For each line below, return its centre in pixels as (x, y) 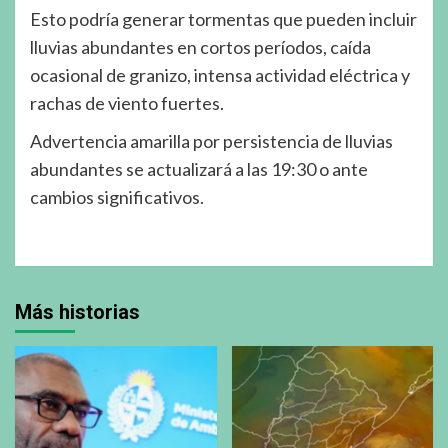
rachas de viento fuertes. (127, 102)
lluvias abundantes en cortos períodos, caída (200, 46)
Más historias (77, 311)
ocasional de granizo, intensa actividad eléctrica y (220, 74)
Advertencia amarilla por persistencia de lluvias (211, 140)
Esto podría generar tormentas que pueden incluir (223, 18)
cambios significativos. (117, 196)
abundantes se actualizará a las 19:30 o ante (199, 168)
